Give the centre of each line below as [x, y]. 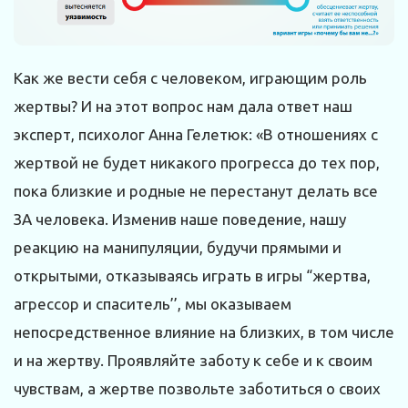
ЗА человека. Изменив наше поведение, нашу [180, 219]
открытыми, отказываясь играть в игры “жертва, [192, 276]
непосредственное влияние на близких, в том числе [204, 332]
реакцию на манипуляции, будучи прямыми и [178, 248]
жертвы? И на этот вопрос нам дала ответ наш [183, 107]
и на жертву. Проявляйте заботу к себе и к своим [193, 361]
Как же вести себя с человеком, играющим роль [190, 78]
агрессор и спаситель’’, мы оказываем [153, 304]
